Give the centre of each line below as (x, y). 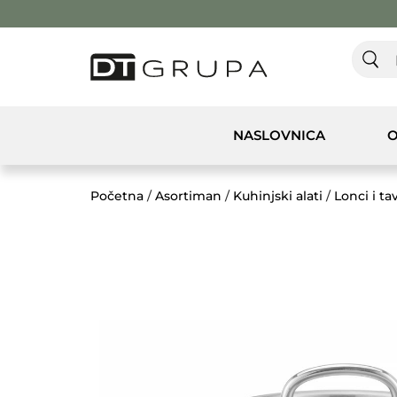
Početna (117, 196)
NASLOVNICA (279, 135)
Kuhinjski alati (278, 196)
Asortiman (188, 196)
